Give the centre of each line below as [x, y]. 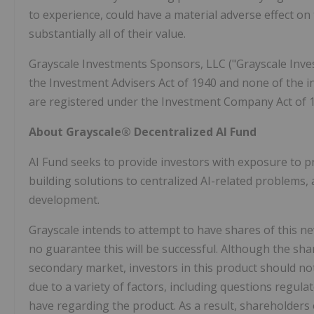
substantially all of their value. [107, 34]
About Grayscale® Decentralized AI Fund [143, 132]
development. [64, 200]
